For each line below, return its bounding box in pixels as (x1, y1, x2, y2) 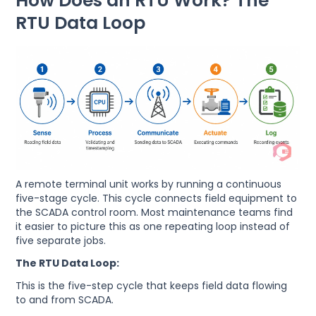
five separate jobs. (16, 233, 107, 248)
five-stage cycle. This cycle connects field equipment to (16, 191, 298, 206)
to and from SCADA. (16, 293, 114, 308)
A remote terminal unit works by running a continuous (16, 177, 282, 192)
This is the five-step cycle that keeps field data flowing (16, 279, 288, 293)
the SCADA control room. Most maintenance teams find (16, 205, 293, 220)
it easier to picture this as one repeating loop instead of (16, 219, 291, 234)
